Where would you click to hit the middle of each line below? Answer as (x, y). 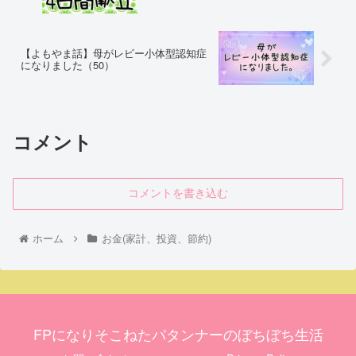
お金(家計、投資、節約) (156, 238)
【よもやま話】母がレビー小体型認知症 (114, 53)
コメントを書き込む (178, 193)
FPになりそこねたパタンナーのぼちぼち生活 (178, 334)
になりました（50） (68, 65)
